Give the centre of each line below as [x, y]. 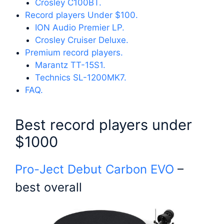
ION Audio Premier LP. [80, 27]
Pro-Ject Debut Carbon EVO [94, 169]
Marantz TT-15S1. [70, 65]
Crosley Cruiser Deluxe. [82, 40]
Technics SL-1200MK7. [81, 77]
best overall [48, 187]
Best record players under [103, 124]
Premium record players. [74, 52]
